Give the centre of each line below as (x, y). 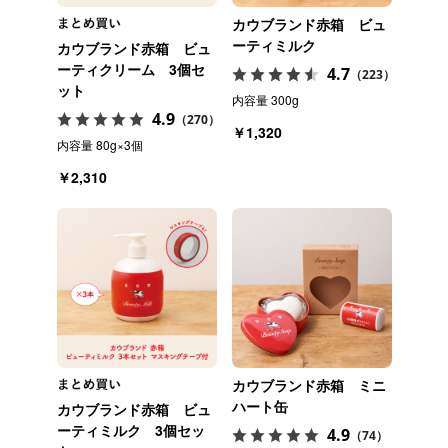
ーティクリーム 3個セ (130, 69)
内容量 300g (265, 99)
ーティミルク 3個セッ (130, 430)
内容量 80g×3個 (99, 144)
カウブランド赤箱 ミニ (308, 385)
